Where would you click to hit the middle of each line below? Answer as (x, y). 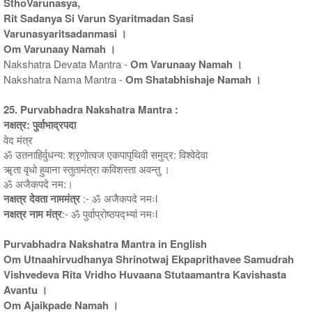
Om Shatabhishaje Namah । (193, 79)
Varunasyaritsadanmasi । (65, 33)
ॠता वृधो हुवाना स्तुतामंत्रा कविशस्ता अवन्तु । (87, 169)
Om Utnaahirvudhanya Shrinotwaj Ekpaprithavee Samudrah (149, 259)
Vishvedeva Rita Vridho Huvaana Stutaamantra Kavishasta (145, 274)
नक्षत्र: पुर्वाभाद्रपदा (40, 124)
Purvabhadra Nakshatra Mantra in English (105, 243)
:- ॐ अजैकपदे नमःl (120, 198)
